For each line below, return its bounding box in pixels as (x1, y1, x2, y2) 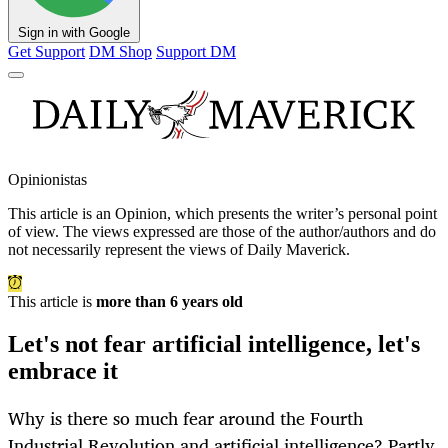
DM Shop (89, 43, 152, 61)
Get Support (8, 43, 85, 61)
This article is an (8, 205, 115, 223)
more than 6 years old (96, 293, 243, 311)
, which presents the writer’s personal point (167, 205, 437, 223)
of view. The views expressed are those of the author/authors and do (8, 223, 436, 241)
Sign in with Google (18, 25, 130, 41)
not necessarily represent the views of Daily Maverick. (8, 241, 350, 259)
